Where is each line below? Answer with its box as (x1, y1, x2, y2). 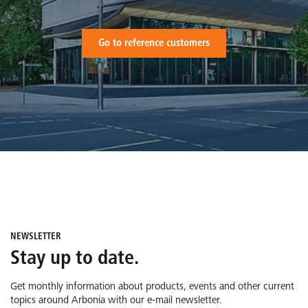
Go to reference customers (98, 37, 210, 49)
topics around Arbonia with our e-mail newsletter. (10, 295, 222, 306)
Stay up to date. (10, 248, 139, 269)
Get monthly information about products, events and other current (10, 281, 294, 292)
